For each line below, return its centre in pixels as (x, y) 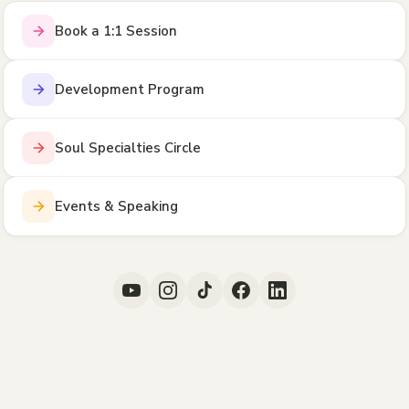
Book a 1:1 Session (116, 31)
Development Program (130, 89)
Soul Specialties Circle (128, 148)
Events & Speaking (116, 206)
